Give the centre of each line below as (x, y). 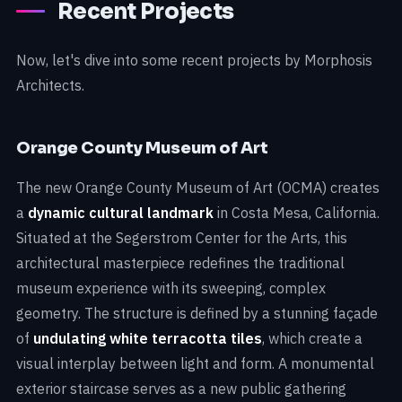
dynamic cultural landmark (121, 212)
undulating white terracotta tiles (148, 338)
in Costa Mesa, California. (297, 212)
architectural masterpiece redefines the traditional (180, 262)
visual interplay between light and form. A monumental (195, 363)
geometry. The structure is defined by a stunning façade (197, 313)
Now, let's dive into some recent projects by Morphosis (194, 60)
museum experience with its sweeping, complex (171, 288)
